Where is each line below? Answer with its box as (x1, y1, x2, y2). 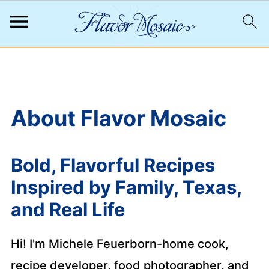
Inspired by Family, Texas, (10, 176, 241, 198)
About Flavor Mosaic (10, 105, 226, 131)
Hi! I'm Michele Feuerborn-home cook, (10, 237, 229, 251)
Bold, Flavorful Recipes (10, 154, 215, 176)
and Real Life (10, 198, 125, 220)
